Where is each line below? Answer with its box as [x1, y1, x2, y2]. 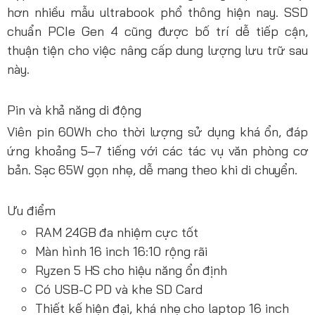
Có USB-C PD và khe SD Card [35, 281, 202, 298]
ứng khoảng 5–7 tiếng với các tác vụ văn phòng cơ [7, 143, 308, 160]
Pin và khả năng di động [7, 102, 141, 119]
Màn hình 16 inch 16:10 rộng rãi [35, 243, 208, 260]
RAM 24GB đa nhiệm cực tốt [35, 224, 198, 241]
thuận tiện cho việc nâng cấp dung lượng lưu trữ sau [7, 42, 308, 59]
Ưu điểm [7, 202, 56, 219]
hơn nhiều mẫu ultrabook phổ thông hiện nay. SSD [7, 4, 308, 21]
